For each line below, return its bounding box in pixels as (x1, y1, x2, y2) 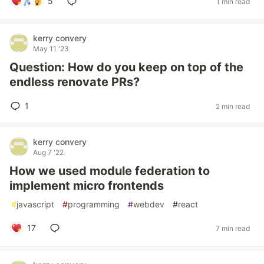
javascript (16, 199, 54, 209)
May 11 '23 (33, 44, 69, 53)
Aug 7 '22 (33, 148, 64, 157)
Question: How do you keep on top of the (9, 60, 243, 74)
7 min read (216, 223, 250, 233)
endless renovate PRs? (9, 75, 140, 89)
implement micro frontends (9, 179, 164, 193)
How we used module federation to (9, 164, 210, 178)
